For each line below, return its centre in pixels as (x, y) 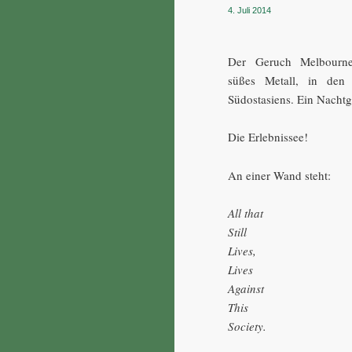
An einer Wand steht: (280, 175)
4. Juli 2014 (250, 10)
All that (246, 213)
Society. (247, 326)
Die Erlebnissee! (268, 137)
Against (246, 289)
